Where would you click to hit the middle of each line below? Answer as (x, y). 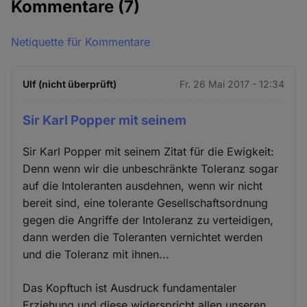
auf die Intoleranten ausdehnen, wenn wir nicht (143, 185)
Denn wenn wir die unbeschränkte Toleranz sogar (151, 168)
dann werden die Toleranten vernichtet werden (143, 237)
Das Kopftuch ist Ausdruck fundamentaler (130, 287)
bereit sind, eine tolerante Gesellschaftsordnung (146, 202)
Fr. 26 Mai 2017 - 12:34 (232, 84)
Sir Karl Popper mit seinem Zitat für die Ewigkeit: (149, 151)
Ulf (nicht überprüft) (70, 84)
